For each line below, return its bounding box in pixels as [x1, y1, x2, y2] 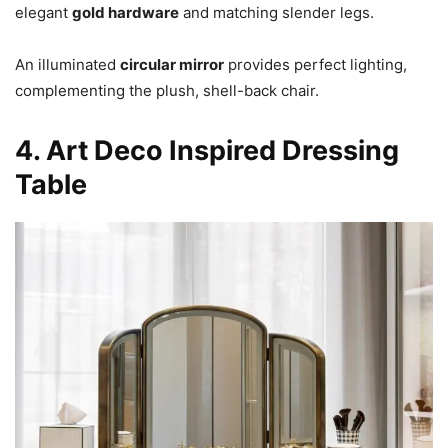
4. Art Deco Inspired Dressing [15, 133, 399, 167]
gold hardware [72, 2, 179, 22]
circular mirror [120, 54, 224, 74]
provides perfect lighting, [224, 54, 407, 74]
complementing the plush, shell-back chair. [15, 80, 319, 100]
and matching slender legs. [179, 2, 374, 22]
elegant [15, 2, 72, 22]
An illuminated [15, 54, 120, 74]
